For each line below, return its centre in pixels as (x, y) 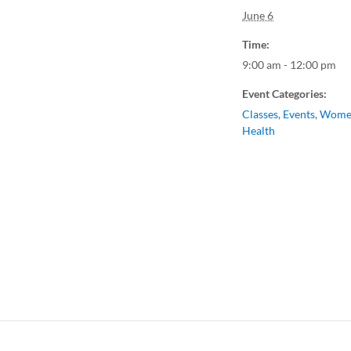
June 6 (258, 15)
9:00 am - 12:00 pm (289, 65)
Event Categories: (284, 94)
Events (299, 114)
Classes (260, 114)
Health (259, 130)
